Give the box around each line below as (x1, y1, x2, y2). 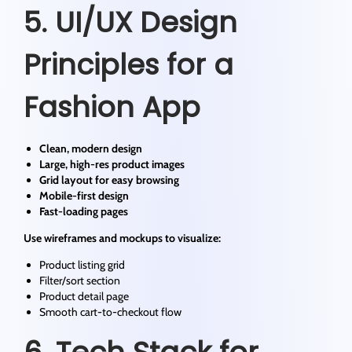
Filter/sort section (39, 273, 120, 288)
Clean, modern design (39, 141, 142, 156)
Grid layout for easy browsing (39, 173, 179, 188)
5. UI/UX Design (24, 2, 237, 43)
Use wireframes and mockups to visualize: (24, 231, 221, 246)
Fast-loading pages (39, 204, 128, 219)
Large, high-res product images (39, 157, 185, 172)
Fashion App (24, 87, 200, 128)
